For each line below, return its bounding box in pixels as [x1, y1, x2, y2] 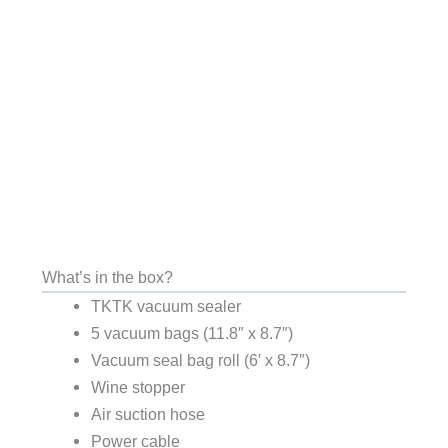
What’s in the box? [41, 267, 173, 286]
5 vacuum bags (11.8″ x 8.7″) [90, 323, 293, 342]
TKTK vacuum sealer [90, 296, 241, 315]
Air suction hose [90, 404, 205, 423]
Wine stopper [90, 377, 185, 396]
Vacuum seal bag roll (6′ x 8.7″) [90, 350, 310, 369]
